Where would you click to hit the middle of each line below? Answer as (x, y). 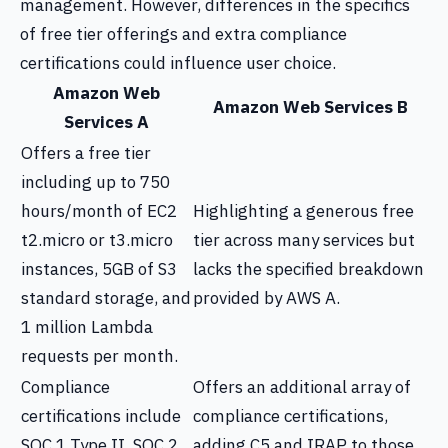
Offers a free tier (86, 153)
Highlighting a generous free (303, 211)
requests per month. (99, 356)
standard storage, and (106, 298)
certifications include (101, 416)
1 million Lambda (87, 327)
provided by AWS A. (266, 298)
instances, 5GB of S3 (99, 269)
